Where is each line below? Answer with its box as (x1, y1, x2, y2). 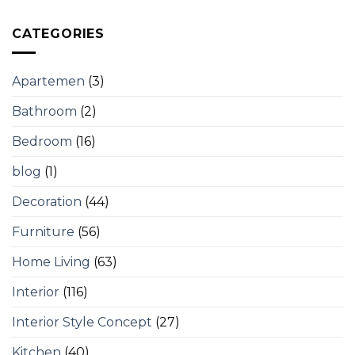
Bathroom (12, 104, 77, 120)
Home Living (12, 254, 90, 270)
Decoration (12, 194, 82, 210)
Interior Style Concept (12, 315, 152, 330)
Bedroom (12, 134, 72, 150)
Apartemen (12, 74, 85, 90)
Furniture (12, 224, 74, 240)
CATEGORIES (12, 25, 105, 41)
